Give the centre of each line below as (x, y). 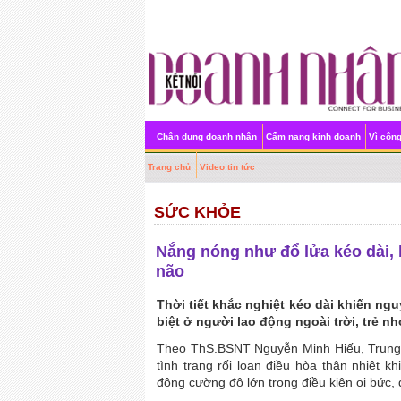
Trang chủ (170, 167)
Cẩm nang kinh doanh (313, 137)
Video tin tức (227, 167)
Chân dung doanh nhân (207, 137)
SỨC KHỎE (197, 212)
